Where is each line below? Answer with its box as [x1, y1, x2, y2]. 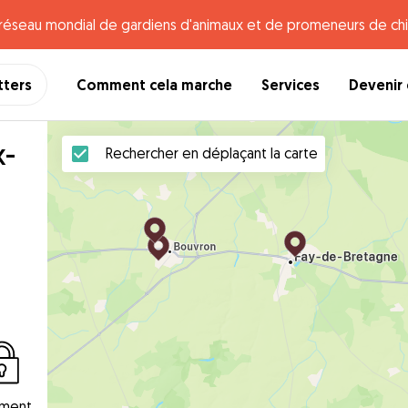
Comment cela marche [76, 75, 232, 95]
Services [261, 75, 320, 95]
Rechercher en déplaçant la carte [106, 144, 318, 162]
